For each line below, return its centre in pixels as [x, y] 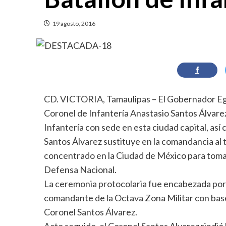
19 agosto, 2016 [74, 24]
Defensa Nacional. [80, 169]
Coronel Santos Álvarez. [91, 212]
